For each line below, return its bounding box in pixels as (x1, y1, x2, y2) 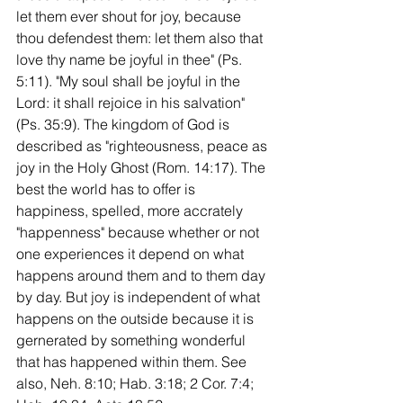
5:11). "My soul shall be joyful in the (16, 71, 244, 90)
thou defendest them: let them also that (16, 28, 266, 47)
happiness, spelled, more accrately (16, 201, 246, 219)
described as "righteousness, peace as (16, 136, 271, 155)
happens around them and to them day (16, 265, 269, 284)
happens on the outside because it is (16, 309, 257, 327)
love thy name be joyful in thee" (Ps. (16, 49, 246, 68)
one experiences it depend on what (16, 244, 247, 263)
